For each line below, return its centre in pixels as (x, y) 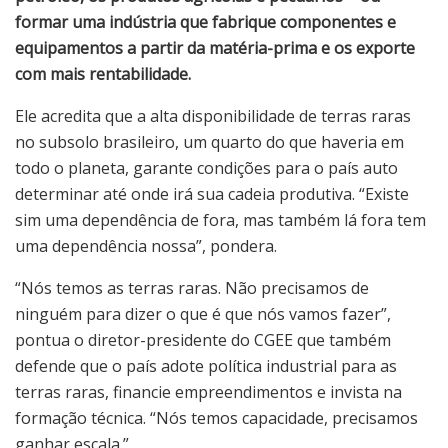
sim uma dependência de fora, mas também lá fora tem (220, 219)
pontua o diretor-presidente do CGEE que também (203, 339)
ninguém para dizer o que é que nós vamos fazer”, (203, 313)
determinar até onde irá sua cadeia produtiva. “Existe (212, 193)
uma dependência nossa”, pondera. (146, 245)
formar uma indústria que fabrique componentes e (205, 21)
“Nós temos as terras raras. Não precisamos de (192, 287)
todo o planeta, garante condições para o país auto (206, 167)
